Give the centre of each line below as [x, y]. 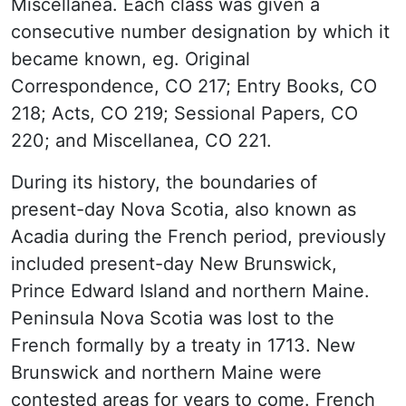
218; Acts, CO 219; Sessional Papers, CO [184, 113]
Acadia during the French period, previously [198, 237]
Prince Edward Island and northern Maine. [190, 291]
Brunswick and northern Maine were [166, 372]
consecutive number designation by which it [200, 32]
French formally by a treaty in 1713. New [183, 345]
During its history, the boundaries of [164, 182]
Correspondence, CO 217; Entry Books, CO [194, 86]
